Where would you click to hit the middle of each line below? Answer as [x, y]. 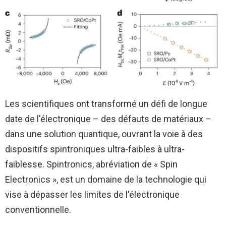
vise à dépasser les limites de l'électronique [92, 194]
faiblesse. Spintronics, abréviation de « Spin [91, 164]
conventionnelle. [38, 209]
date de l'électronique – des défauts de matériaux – [108, 119]
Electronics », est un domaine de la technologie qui [106, 179]
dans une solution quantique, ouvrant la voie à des [104, 134]
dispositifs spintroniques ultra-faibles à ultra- [95, 149]
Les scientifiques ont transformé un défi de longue [106, 103]
